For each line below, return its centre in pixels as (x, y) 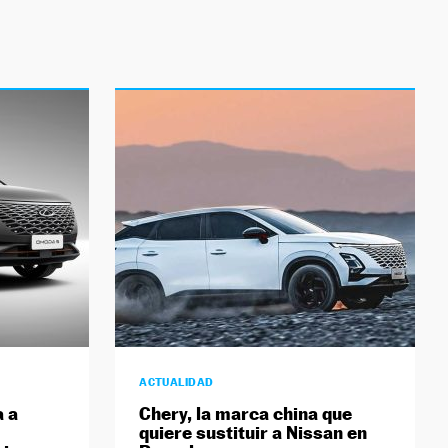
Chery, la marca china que (246, 414)
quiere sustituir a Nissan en (253, 433)
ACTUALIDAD (176, 382)
